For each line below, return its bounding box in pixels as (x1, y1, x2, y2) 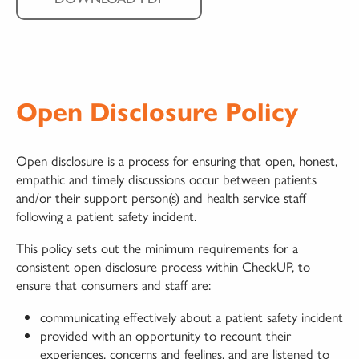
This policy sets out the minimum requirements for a (16, 237, 298, 257)
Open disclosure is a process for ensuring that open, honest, (16, 150, 337, 170)
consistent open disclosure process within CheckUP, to (16, 256, 310, 276)
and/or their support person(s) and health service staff (16, 187, 306, 207)
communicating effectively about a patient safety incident (40, 306, 343, 326)
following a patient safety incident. (16, 205, 196, 225)
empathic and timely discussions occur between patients (16, 168, 317, 188)
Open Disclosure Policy (16, 96, 298, 129)
